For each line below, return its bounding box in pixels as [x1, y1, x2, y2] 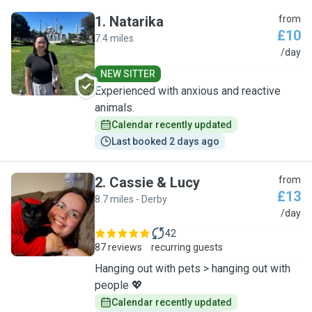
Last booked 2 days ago [111, 136, 219, 147]
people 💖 [95, 279, 143, 292]
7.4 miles [95, 33, 134, 44]
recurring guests [151, 242, 223, 253]
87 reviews [95, 242, 142, 253]
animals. [95, 101, 134, 114]
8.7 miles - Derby [95, 194, 167, 205]
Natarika [109, 13, 164, 30]
